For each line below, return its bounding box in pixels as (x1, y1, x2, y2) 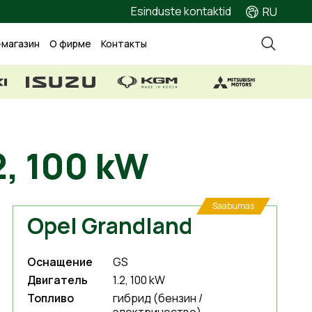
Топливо (27, 290, 74, 306)
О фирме (49, 37, 91, 51)
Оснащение (27, 254, 93, 270)
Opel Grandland (27, 210, 192, 241)
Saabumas (212, 200, 254, 212)
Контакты (101, 37, 147, 51)
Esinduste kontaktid (131, 3, 231, 19)
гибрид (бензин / (113, 290, 203, 306)
